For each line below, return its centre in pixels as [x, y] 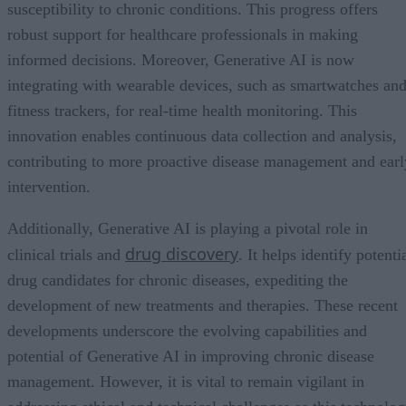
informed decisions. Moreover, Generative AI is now [181, 59]
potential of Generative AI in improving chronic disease [191, 356]
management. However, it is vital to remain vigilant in [186, 381]
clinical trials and [66, 254]
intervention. [49, 186]
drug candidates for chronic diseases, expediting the [178, 280]
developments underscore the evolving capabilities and [187, 330]
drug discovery [182, 253]
